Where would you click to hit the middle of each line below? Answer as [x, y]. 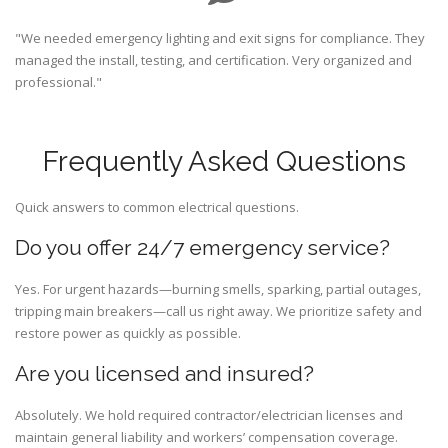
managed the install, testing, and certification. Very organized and [213, 60]
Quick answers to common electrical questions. [157, 207]
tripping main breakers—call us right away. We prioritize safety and [218, 311]
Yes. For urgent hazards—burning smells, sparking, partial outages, [218, 289]
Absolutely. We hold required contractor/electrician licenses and [209, 415]
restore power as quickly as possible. [128, 333]
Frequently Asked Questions [224, 162]
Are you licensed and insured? [164, 374]
